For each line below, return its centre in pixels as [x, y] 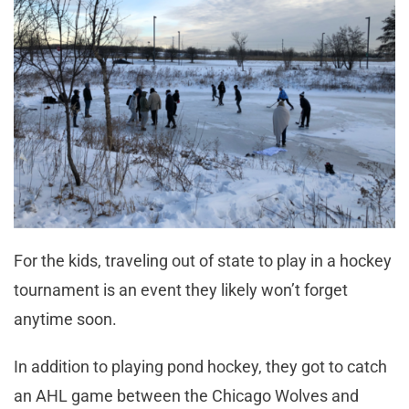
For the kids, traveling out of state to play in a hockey [203, 260]
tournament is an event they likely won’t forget [181, 289]
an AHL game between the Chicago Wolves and [186, 395]
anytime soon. [65, 319]
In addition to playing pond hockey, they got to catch [200, 366]
